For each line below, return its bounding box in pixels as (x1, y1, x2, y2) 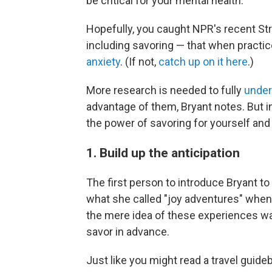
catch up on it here (158, 55, 248, 68)
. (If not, (120, 55, 158, 68)
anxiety (86, 55, 120, 68)
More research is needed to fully (86, 84, 244, 97)
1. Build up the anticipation (86, 145, 240, 160)
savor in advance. (86, 225, 169, 238)
